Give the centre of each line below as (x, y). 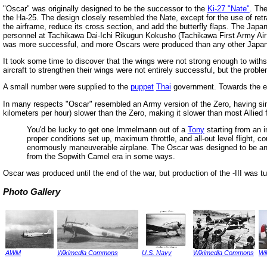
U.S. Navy (156, 252)
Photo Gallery (31, 192)
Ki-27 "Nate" (228, 8)
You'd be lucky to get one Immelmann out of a (107, 129)
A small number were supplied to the (66, 87)
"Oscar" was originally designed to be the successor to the (105, 8)
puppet (142, 87)
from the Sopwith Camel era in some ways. (101, 156)
